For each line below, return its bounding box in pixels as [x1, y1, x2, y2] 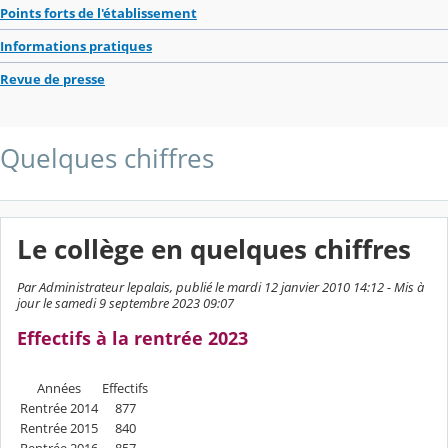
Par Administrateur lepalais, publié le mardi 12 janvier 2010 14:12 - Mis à [17, 278, 424, 297]
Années [37, 379, 81, 398]
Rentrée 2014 [20, 399, 98, 418]
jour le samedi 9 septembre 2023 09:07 [17, 294, 234, 313]
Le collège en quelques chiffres [17, 232, 411, 268]
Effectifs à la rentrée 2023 [17, 326, 248, 351]
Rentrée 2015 [20, 419, 98, 438]
